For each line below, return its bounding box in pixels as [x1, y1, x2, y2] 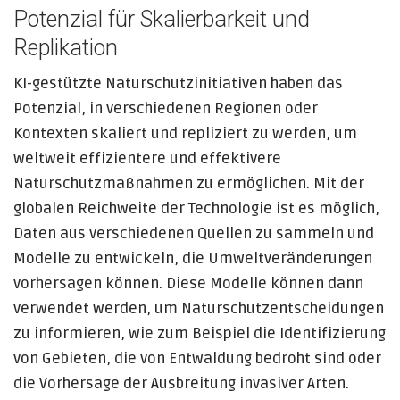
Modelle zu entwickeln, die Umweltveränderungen [13, 249, 372, 268]
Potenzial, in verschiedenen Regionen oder [13, 99, 318, 118]
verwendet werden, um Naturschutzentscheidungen [13, 299, 384, 318]
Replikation [13, 35, 118, 61]
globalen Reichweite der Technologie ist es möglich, [13, 199, 379, 218]
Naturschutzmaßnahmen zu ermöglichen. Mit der [13, 174, 364, 193]
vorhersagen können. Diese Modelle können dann [13, 274, 363, 293]
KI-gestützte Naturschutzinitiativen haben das [13, 74, 343, 93]
